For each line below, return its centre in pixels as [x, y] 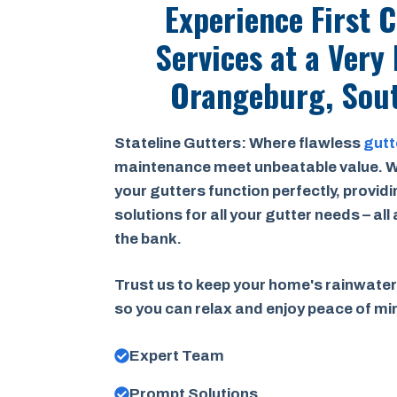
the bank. [148, 238]
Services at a [242, 56]
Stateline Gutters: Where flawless [239, 143]
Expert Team [177, 355]
